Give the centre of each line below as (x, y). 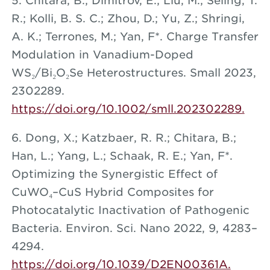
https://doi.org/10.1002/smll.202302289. (128, 108)
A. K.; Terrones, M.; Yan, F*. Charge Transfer (135, 36)
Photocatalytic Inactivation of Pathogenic (130, 210)
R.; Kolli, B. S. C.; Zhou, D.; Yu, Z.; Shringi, (128, 18)
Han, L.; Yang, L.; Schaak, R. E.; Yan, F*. (122, 155)
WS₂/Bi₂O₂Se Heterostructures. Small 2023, (133, 72)
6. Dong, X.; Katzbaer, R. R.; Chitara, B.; (124, 137)
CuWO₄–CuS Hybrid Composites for (112, 192)
